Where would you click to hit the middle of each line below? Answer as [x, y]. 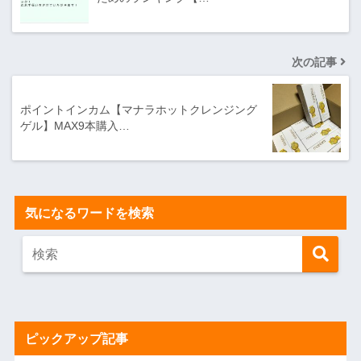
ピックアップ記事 [76, 339]
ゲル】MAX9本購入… [75, 126]
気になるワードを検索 [89, 213]
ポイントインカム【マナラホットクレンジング [139, 110]
